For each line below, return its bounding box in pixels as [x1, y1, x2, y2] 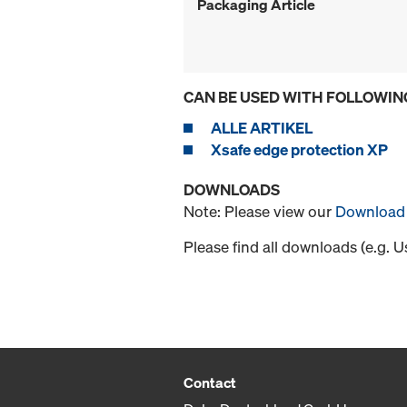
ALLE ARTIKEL [211, 117, 313, 139]
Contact [184, 372, 236, 393]
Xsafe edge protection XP [211, 139, 388, 161]
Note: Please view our [184, 201, 335, 223]
